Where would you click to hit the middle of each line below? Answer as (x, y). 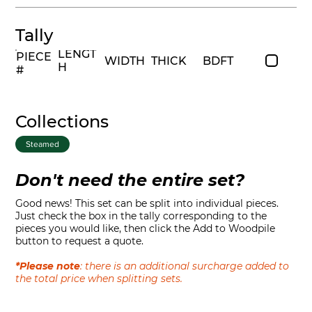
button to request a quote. (80, 241)
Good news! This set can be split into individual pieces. (147, 203)
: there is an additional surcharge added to (185, 266)
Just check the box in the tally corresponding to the (141, 216)
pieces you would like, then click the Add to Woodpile (146, 228)
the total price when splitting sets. (99, 279)
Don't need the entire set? (130, 180)
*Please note (48, 266)
